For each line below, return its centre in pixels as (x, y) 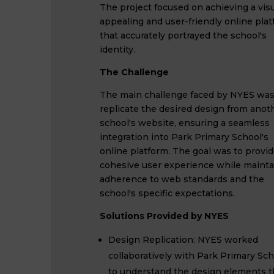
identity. (117, 50)
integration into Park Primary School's (184, 137)
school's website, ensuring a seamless (184, 123)
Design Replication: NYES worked (183, 240)
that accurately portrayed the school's (183, 35)
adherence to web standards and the (182, 179)
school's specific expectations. (167, 193)
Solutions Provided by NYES (164, 216)
